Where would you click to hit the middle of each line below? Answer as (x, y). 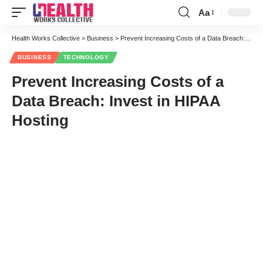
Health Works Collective (46, 38)
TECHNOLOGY (86, 57)
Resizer (213, 33)
